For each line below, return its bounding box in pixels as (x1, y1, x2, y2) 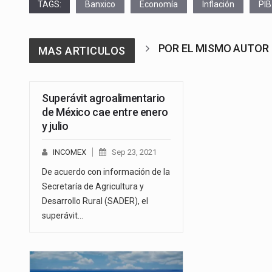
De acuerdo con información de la (42, 166, 170, 177)
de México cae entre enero (42, 105, 168, 118)
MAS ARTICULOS (38, 44, 126, 57)
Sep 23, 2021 (112, 147, 157, 157)
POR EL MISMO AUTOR (158, 41, 269, 55)
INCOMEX (53, 147, 86, 157)
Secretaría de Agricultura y (42, 181, 144, 191)
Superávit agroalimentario (42, 91, 165, 104)
